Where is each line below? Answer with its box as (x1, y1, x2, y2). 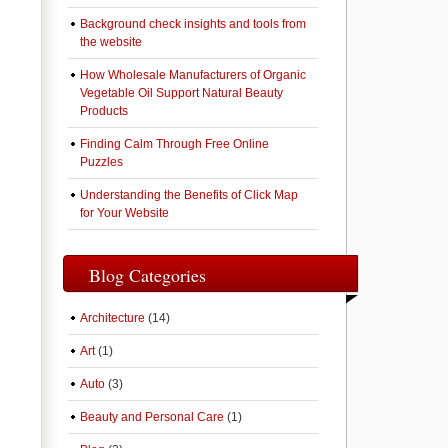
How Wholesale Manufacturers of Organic (80, 68, 306, 82)
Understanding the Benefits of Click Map (80, 188, 298, 202)
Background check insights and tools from (80, 17, 306, 31)
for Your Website (80, 206, 169, 220)
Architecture (80, 311, 145, 325)
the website (80, 35, 142, 49)
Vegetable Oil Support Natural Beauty (80, 86, 283, 100)
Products (80, 104, 128, 118)
